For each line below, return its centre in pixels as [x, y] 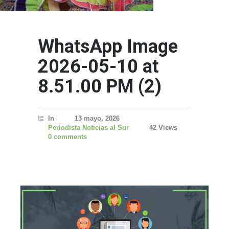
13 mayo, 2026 [97, 118]
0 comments [67, 137]
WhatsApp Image [108, 47]
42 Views [163, 128]
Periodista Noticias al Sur [88, 128]
